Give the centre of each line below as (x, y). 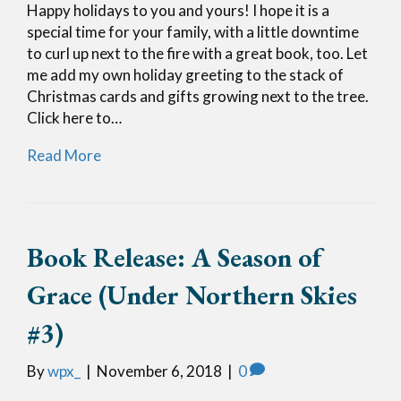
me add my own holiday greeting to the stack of (185, 75)
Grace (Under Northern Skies (192, 295)
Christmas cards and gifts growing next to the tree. (198, 97)
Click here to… (74, 118)
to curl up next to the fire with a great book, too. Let (197, 54)
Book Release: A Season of (174, 258)
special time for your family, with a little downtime (193, 32)
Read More (64, 156)
